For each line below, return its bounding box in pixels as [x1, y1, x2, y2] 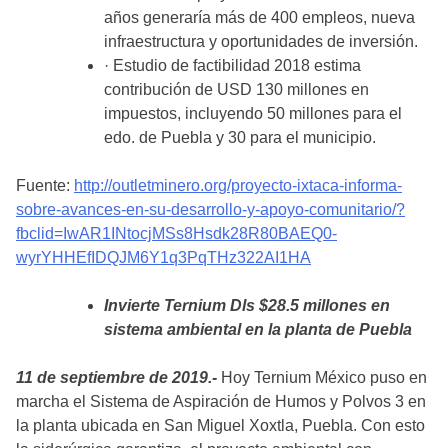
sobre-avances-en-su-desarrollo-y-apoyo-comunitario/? [16, 201, 405, 219]
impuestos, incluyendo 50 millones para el [104, 105, 402, 123]
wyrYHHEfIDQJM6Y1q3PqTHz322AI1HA [16, 249, 311, 267]
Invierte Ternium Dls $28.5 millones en [104, 297, 390, 315]
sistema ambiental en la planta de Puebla [104, 321, 412, 339]
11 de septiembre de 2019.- [16, 369, 221, 387]
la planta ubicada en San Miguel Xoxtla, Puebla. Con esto [16, 417, 425, 435]
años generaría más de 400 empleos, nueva [104, 9, 415, 27]
